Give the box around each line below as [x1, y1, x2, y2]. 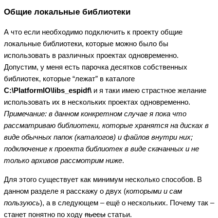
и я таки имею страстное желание [91, 86, 206, 94]
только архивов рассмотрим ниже [4, 156, 122, 164]
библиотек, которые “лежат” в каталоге [4, 74, 135, 83]
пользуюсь [4, 198, 40, 207]
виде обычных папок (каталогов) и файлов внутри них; [4, 132, 193, 141]
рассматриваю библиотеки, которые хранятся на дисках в [4, 121, 209, 129]
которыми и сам [126, 186, 182, 195]
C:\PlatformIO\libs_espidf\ [4, 86, 91, 94]
